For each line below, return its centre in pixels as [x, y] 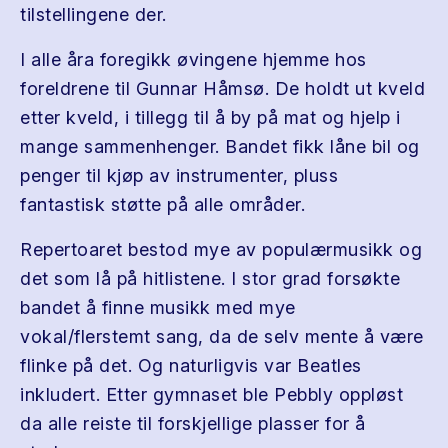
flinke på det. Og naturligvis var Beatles [191, 365]
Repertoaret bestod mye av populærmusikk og [221, 249]
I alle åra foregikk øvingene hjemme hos [193, 59]
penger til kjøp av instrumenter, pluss [179, 175]
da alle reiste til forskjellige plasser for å [193, 423]
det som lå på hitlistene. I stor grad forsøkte [210, 278]
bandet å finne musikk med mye [158, 307]
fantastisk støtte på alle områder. [162, 204]
